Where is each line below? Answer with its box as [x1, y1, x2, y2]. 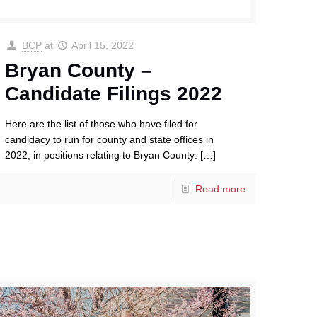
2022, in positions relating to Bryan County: [5, 149, 198, 161]
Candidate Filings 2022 [5, 83, 223, 105]
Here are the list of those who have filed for [5, 118, 198, 130]
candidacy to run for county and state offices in [5, 134, 214, 146]
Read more [195, 183, 246, 195]
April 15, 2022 [71, 40, 134, 52]
